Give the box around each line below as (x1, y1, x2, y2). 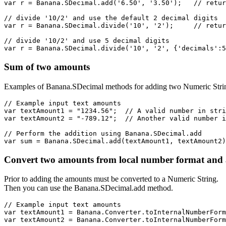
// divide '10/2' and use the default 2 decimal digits (4, 14, 218, 22)
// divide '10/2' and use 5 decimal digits (4, 37, 169, 45)
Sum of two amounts (4, 62, 92, 73)
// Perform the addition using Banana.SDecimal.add (4, 129, 202, 137)
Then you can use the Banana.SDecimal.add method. (4, 184, 173, 193)
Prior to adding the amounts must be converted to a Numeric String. (4, 175, 218, 184)
